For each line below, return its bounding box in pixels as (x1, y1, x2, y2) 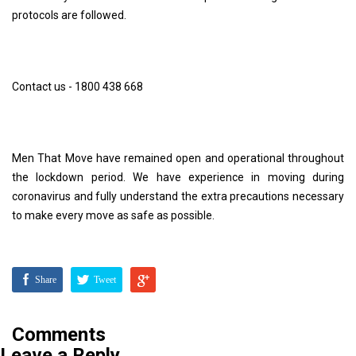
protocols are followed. (12, 8, 129, 21)
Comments (12, 323, 106, 346)
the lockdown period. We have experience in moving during (12, 170, 344, 184)
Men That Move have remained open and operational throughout (12, 151, 344, 164)
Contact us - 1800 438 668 (12, 79, 143, 93)
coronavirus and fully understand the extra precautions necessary (12, 189, 344, 203)
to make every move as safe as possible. (12, 208, 215, 222)
